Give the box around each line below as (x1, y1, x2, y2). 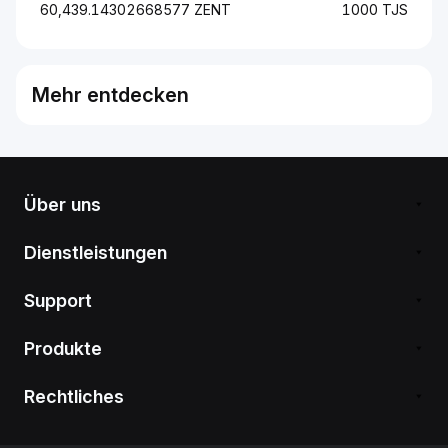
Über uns (24, 194, 101, 215)
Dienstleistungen (24, 242, 167, 263)
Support (24, 290, 92, 311)
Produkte (24, 338, 102, 359)
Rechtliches (24, 386, 124, 407)
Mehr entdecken (32, 83, 189, 107)
